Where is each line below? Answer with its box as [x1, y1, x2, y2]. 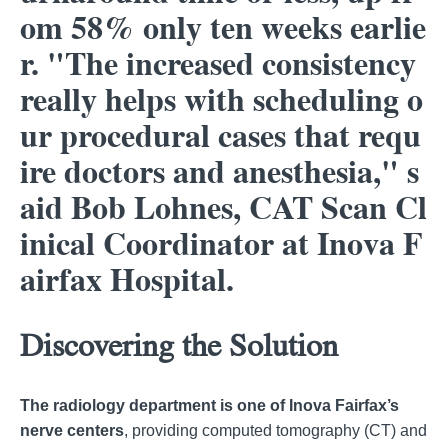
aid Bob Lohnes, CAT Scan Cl [20, 189, 427, 227]
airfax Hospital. [20, 261, 234, 299]
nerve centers [20, 422, 124, 440]
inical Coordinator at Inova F [20, 225, 423, 263]
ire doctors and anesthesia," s [20, 153, 419, 191]
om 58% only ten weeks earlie [20, 9, 426, 47]
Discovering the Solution [20, 327, 338, 364]
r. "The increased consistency [20, 45, 416, 83]
